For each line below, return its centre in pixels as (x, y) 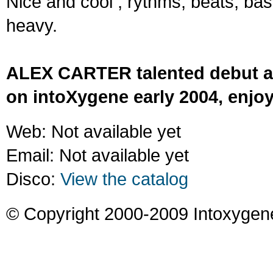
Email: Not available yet (97, 155)
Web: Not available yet (94, 132)
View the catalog (124, 179)
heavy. (32, 26)
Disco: (33, 179)
